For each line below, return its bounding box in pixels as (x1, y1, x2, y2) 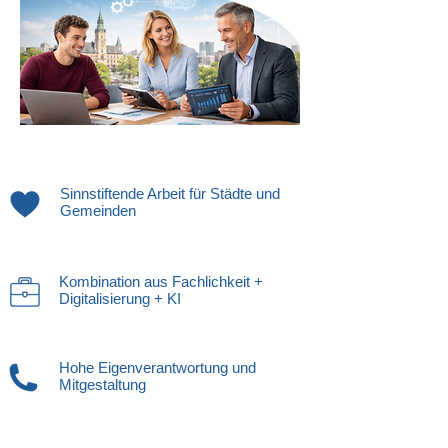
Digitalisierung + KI (59, 290, 181, 307)
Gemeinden (60, 202, 136, 219)
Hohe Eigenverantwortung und (59, 359, 256, 376)
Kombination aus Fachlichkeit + (59, 273, 263, 290)
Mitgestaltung (59, 376, 146, 393)
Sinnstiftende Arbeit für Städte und (60, 185, 280, 202)
